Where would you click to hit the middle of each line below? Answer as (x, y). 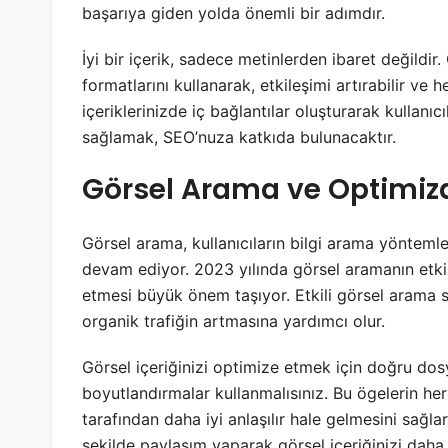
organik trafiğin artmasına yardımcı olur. (233, 321)
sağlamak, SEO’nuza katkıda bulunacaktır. (239, 137)
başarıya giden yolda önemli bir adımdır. (233, 13)
